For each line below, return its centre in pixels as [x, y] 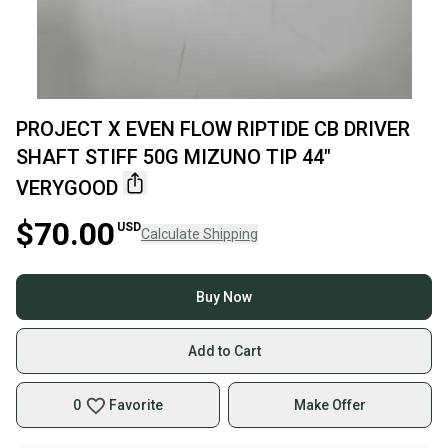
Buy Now [224, 297]
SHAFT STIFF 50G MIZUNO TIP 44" [173, 157]
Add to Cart [224, 351]
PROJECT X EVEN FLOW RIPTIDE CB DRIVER [213, 129]
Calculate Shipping [199, 234]
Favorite [136, 405]
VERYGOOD [67, 188]
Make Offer [330, 405]
